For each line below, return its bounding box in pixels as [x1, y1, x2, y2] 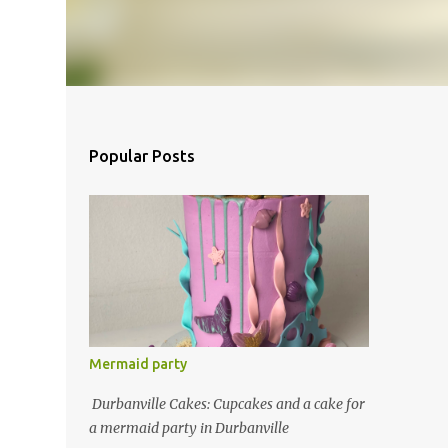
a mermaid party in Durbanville [88, 419, 292, 437]
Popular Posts [88, 147, 195, 165]
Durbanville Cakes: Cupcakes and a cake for [88, 395, 365, 413]
